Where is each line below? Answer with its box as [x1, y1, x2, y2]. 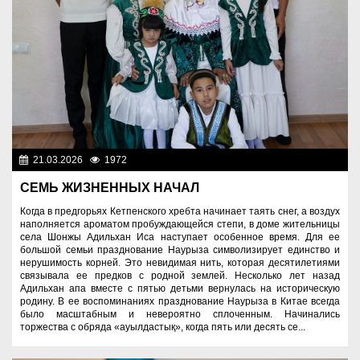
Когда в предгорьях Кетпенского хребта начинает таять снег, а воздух [20, 206, 340, 218]
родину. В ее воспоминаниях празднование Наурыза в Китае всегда [20, 296, 340, 308]
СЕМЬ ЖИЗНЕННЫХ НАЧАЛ [20, 181, 199, 195]
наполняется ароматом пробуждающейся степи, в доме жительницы [20, 219, 340, 231]
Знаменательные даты [232, 154, 343, 166]
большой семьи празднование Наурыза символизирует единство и [20, 244, 340, 256]
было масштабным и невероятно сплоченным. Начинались [20, 309, 340, 321]
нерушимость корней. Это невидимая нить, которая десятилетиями [20, 257, 340, 269]
